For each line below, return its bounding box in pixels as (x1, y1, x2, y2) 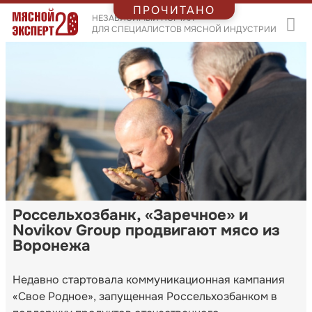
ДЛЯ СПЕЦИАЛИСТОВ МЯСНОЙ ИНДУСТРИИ (91, 23, 276, 35)
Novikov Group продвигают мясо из (13, 220, 280, 240)
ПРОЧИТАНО (133, 2, 215, 17)
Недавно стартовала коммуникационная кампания (13, 272, 285, 287)
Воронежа (13, 235, 91, 256)
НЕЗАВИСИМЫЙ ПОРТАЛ (91, 12, 194, 24)
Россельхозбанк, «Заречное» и (13, 205, 248, 225)
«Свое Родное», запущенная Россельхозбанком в (13, 288, 277, 304)
